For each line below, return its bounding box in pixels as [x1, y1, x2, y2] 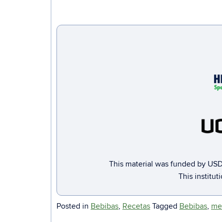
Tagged [152, 201, 179, 211]
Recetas [122, 201, 150, 211]
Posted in [56, 201, 91, 211]
